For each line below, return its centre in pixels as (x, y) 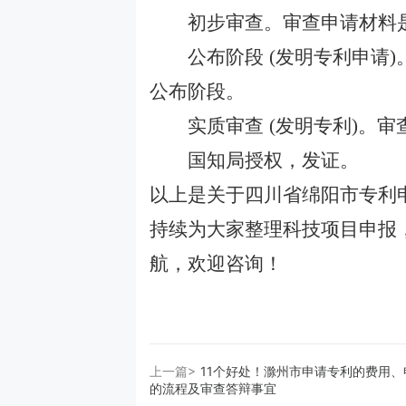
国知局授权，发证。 (254, 160)
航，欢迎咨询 (207, 264)
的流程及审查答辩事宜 (213, 388)
